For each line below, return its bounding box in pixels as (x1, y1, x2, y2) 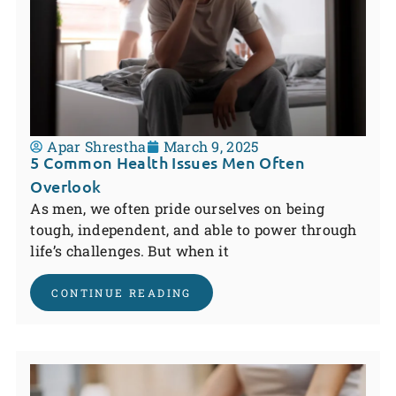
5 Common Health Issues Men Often (30, 151, 306, 172)
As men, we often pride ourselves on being (30, 198, 325, 217)
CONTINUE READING (51, 286, 192, 301)
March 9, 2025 (163, 136, 259, 156)
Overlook (30, 175, 102, 196)
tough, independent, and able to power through (30, 219, 357, 239)
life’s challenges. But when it (30, 240, 229, 260)
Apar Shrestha (47, 136, 147, 156)
